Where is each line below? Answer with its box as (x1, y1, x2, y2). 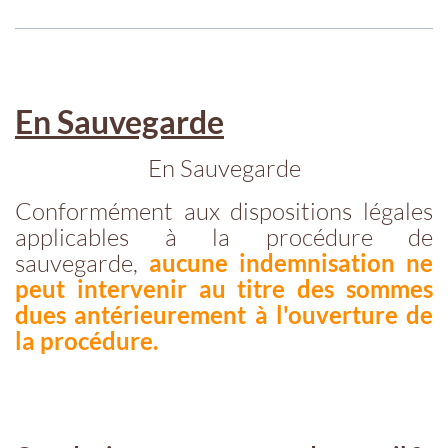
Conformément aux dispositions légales (15, 195, 433, 226)
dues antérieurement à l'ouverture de (15, 299, 433, 329)
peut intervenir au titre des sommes (15, 273, 433, 303)
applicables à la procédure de (15, 221, 433, 252)
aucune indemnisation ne (149, 247, 433, 277)
